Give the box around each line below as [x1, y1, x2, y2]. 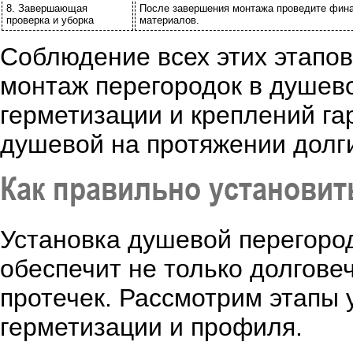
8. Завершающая [6, 2, 87, 14]
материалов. [139, 14, 199, 26]
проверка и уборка [6, 14, 94, 26]
